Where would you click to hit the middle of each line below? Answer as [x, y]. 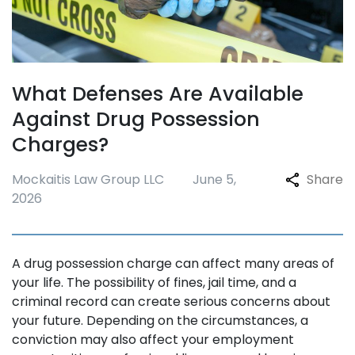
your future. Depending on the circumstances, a [160, 321]
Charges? [60, 145]
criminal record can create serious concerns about [171, 302]
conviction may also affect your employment [153, 340]
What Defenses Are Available [158, 94]
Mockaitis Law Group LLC [88, 179]
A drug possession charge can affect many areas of [173, 263]
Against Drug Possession [136, 119]
